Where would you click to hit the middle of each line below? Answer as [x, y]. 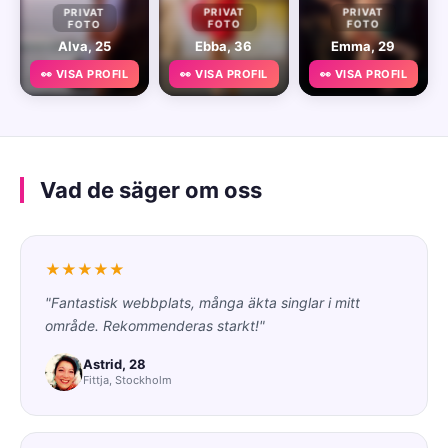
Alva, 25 [85, 45]
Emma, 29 [363, 45]
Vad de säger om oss [151, 189]
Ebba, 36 [224, 45]
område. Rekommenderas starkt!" [155, 325]
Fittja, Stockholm [127, 380]
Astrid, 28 [114, 364]
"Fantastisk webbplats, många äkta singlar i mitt [202, 302]
